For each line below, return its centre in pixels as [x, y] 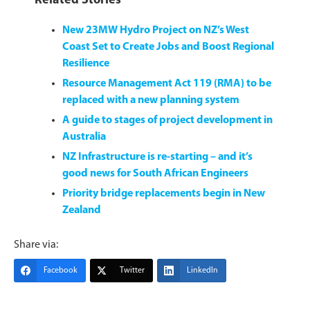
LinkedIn [202, 270]
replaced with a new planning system [151, 100]
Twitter [132, 270]
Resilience [86, 63]
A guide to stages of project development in [167, 120]
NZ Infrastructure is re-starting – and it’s [157, 157]
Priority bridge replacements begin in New [164, 193]
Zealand [82, 210]
